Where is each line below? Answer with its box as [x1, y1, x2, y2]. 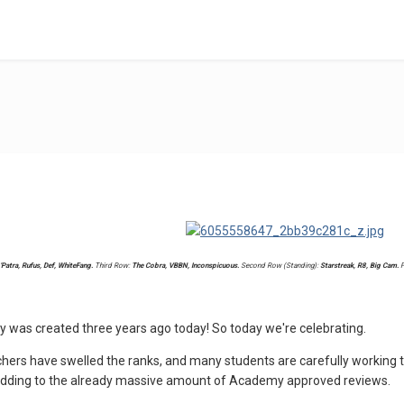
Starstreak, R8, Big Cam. [319, 261, 399, 270]
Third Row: [94, 261, 130, 270]
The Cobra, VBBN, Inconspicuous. [131, 261, 239, 270]
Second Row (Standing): [240, 261, 318, 270]
